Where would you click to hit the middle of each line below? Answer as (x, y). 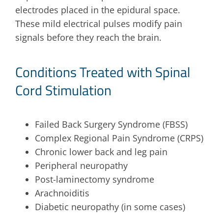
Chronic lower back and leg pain (101, 151)
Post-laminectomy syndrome (95, 179)
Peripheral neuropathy (82, 165)
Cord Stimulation (64, 90)
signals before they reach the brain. (89, 38)
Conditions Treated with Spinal (103, 72)
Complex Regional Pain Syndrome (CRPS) (119, 138)
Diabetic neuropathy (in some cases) (110, 206)
